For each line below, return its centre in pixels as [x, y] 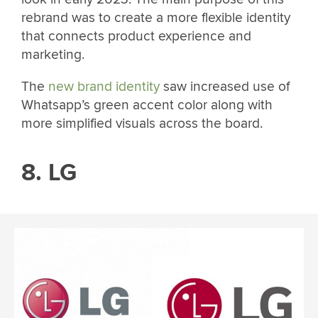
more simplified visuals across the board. [142, 123]
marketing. [53, 54]
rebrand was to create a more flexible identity [156, 17]
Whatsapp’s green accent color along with [147, 105]
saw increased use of [225, 86]
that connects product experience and [136, 36]
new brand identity [104, 86]
